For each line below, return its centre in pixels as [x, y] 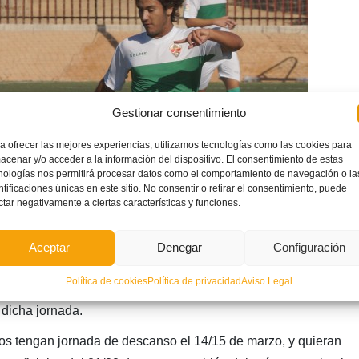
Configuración [309, 247]
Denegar [179, 247]
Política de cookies [107, 281]
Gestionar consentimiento [179, 112]
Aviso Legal [267, 281]
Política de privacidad [195, 281]
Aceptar [50, 247]
